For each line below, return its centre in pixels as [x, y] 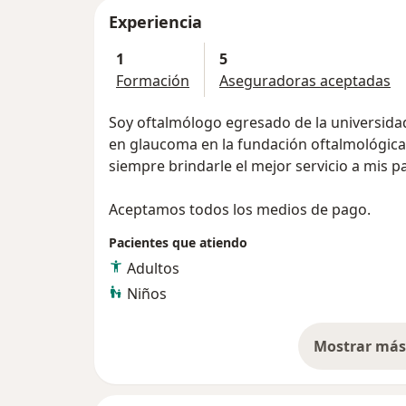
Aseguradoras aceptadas [305, 81]
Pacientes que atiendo [178, 243]
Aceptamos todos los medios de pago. [240, 210]
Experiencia [155, 22]
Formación [153, 81]
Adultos [153, 269]
